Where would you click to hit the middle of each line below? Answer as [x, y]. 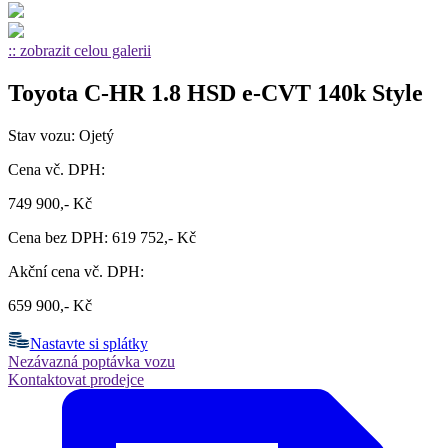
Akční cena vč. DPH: [76, 271]
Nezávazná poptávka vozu [91, 362]
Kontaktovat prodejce [76, 380]
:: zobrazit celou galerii [79, 50]
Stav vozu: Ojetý [61, 135]
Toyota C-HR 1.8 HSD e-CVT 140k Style [215, 92]
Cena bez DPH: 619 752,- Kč [102, 237]
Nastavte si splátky [88, 344]
